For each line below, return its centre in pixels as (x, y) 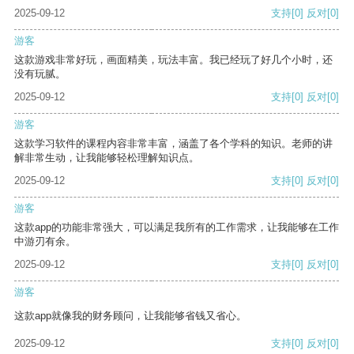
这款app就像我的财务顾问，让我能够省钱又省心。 (130, 316)
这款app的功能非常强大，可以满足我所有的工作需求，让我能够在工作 (177, 228)
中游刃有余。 (45, 242)
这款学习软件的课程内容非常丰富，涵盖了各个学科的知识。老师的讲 (173, 144)
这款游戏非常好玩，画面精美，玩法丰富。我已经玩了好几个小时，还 (173, 60)
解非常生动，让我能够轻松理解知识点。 (107, 158)
